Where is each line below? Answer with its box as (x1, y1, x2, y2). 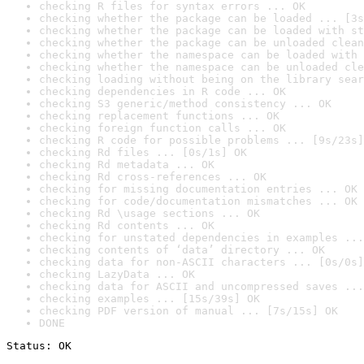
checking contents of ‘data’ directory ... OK (39, 244, 325, 256)
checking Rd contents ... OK (39, 219, 214, 232)
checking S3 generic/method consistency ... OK (39, 97, 331, 110)
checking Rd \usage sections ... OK (39, 207, 260, 219)
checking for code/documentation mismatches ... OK (39, 195, 357, 207)
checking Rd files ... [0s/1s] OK (39, 146, 247, 158)
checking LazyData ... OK (39, 268, 195, 280)
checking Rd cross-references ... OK (39, 171, 266, 183)
